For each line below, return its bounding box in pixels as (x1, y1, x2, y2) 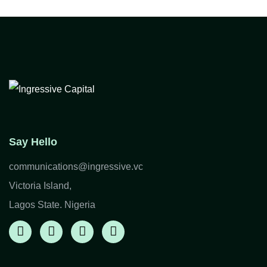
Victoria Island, (9, 181, 72, 191)
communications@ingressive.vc (9, 162, 143, 172)
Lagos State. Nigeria (9, 200, 95, 210)
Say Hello (9, 136, 57, 148)
